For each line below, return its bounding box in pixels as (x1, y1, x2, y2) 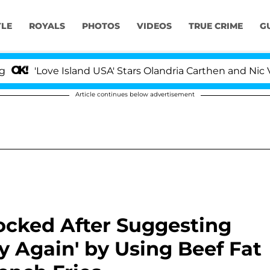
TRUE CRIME (188, 20, 243, 32)
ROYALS (28, 20, 65, 32)
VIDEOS (136, 20, 172, 32)
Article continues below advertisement (75, 90, 195, 98)
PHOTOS (81, 20, 120, 32)
